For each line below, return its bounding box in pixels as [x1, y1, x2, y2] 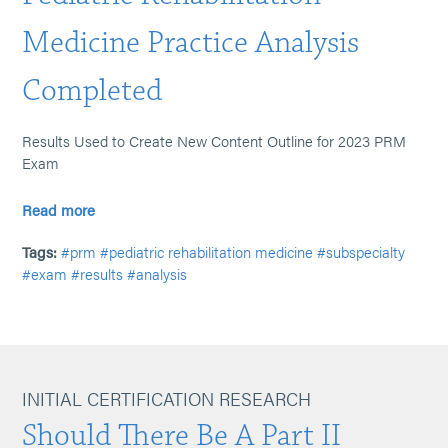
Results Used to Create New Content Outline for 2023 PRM [22, 130, 407, 151]
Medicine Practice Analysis [22, 23, 360, 62]
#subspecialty [317, 241, 406, 262]
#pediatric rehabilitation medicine [100, 241, 314, 262]
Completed [22, 71, 163, 110]
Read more [22, 199, 96, 220]
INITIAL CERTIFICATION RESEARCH [22, 386, 312, 411]
